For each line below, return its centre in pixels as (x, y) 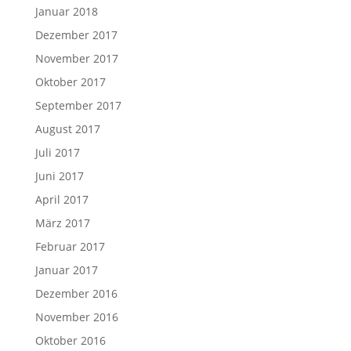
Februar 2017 (70, 246)
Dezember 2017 (76, 34)
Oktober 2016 (70, 340)
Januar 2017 (66, 270)
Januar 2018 (66, 11)
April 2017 (62, 199)
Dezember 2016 (76, 293)
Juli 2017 (57, 152)
